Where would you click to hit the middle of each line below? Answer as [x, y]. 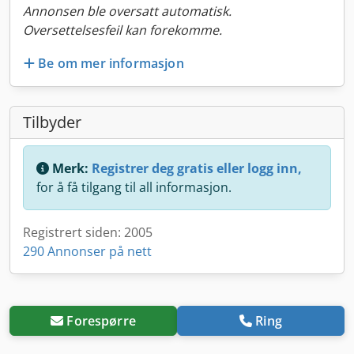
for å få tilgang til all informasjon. [134, 187]
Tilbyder [52, 122]
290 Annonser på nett [87, 251]
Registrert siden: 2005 [88, 232]
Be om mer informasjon [111, 63]
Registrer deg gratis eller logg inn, [197, 168]
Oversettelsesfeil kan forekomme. [122, 30]
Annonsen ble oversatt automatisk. [127, 11]
